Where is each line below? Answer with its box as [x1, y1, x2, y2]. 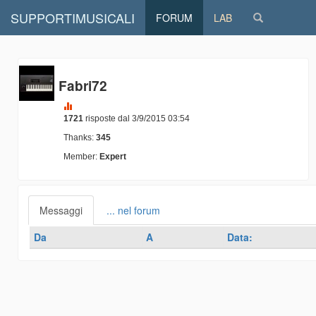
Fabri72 [59, 75, 107, 95]
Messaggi [39, 203, 83, 217]
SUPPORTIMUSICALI [11, 8, 135, 27]
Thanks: [63, 133, 96, 142]
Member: [63, 152, 97, 162]
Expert [97, 152, 126, 162]
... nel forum [107, 203, 160, 217]
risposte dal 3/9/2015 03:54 [83, 114, 190, 123]
